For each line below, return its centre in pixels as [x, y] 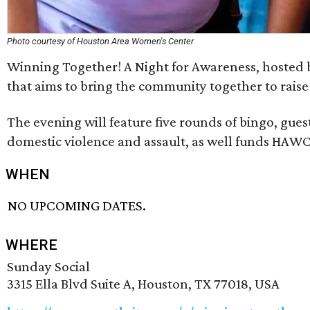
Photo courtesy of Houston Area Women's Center [100, 41]
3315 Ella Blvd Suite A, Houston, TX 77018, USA [143, 283]
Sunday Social [48, 266]
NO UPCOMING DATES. [77, 205]
